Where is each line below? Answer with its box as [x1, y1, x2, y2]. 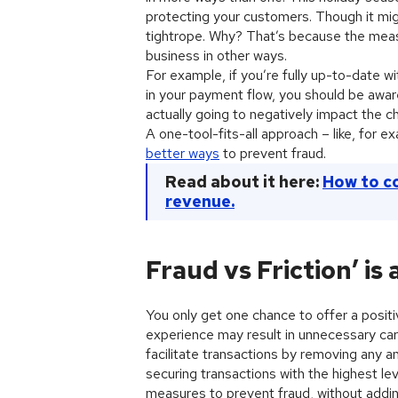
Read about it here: [165, 171, 322, 192]
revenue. [165, 191, 235, 211]
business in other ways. [146, 46, 287, 65]
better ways [146, 144, 219, 163]
